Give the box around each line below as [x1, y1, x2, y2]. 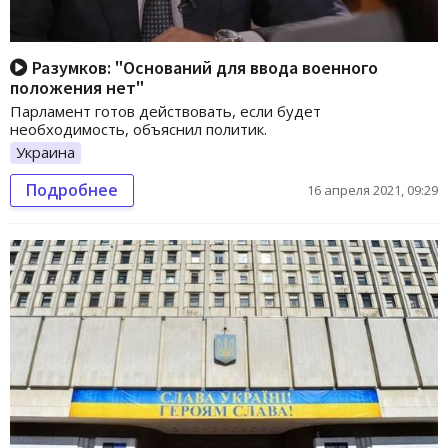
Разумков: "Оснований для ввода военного [28, 55, 378, 79]
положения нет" [10, 75, 144, 99]
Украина [16, 141, 75, 162]
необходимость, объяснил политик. [10, 118, 267, 139]
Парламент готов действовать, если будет [10, 100, 321, 121]
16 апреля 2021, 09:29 [307, 180, 438, 199]
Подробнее [26, 178, 118, 201]
